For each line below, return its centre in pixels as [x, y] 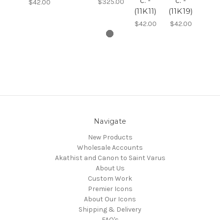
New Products [110, 137]
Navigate [110, 121]
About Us [110, 168]
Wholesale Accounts [110, 147]
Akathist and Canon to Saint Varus [110, 158]
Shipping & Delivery [110, 209]
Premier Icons [110, 189]
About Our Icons [110, 199]
